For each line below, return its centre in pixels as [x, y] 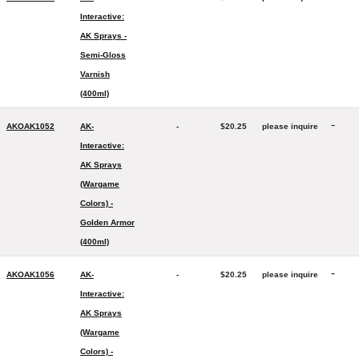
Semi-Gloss [103, 55]
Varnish [95, 74]
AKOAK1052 [30, 126]
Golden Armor [107, 222]
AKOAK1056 [30, 274]
